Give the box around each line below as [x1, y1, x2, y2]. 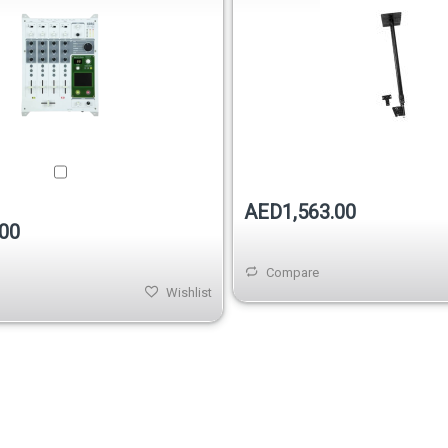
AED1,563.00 [244, 200, 356, 225]
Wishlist [166, 285, 212, 301]
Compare [266, 265, 319, 281]
